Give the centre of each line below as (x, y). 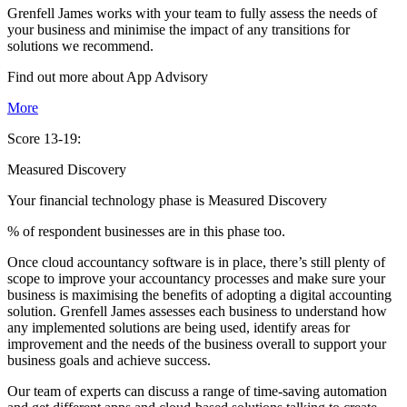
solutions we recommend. (80, 46)
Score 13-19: (44, 139)
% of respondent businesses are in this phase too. (146, 232)
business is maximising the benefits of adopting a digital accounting (199, 295)
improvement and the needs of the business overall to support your (197, 344)
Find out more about (67, 77)
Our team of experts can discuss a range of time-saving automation (197, 392)
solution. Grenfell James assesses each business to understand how (197, 312)
